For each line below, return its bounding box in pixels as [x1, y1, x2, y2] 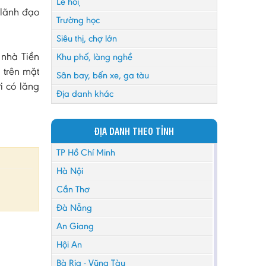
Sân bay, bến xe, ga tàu [56, 69, 149, 81]
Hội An [56, 239, 82, 250]
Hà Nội [56, 165, 83, 176]
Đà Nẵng [56, 202, 92, 213]
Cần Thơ [56, 183, 90, 195]
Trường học [56, 14, 100, 26]
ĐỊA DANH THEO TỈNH [94, 125, 174, 137]
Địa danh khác [56, 88, 113, 99]
